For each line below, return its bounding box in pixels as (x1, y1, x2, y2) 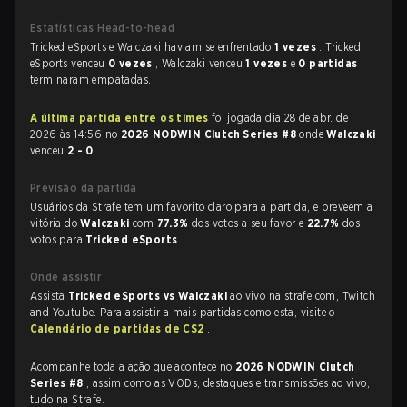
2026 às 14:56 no (30, 127, 121, 141)
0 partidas (298, 56, 358, 70)
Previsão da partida (30, 181, 137, 194)
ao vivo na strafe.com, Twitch (230, 289, 376, 303)
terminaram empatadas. (30, 73, 152, 86)
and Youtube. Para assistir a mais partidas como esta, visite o (30, 305, 335, 319)
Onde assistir (30, 270, 103, 283)
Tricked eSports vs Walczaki (68, 289, 231, 303)
